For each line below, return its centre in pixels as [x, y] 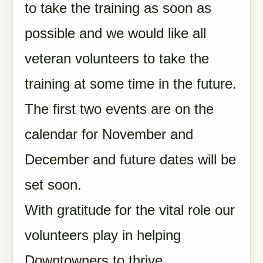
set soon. [55, 185]
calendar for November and [109, 134]
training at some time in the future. [131, 84]
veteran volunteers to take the [117, 58]
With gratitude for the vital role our [130, 210]
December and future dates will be [130, 159]
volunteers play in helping [103, 235]
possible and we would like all [115, 33]
